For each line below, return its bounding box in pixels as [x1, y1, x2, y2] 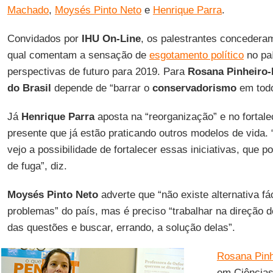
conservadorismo [152, 82, 236, 94]
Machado [7, 4, 49, 16]
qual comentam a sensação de [7, 49, 149, 61]
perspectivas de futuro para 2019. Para [7, 66, 188, 77]
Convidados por [7, 33, 79, 44]
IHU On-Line [78, 33, 141, 44]
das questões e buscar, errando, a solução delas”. [7, 222, 235, 233]
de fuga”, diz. [7, 160, 67, 172]
